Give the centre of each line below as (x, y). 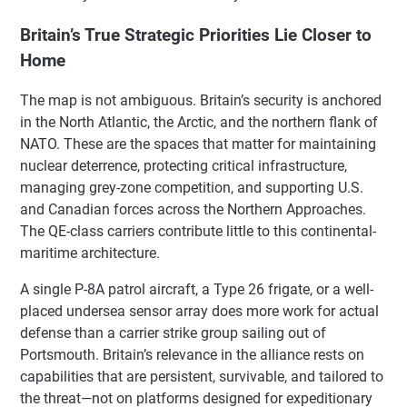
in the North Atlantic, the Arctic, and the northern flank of (199, 123)
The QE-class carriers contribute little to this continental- (198, 232)
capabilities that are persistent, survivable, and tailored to (202, 377)
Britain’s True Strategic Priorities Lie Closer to (196, 35)
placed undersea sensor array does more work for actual (199, 312)
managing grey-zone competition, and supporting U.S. (192, 188)
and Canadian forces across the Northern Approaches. (193, 210)
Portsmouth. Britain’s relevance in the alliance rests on (192, 355)
